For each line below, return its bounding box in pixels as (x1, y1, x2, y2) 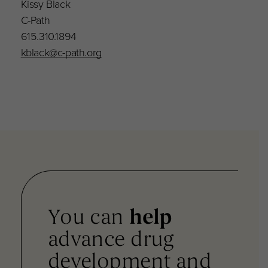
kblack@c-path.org (20, 44, 102, 61)
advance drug (47, 230, 174, 252)
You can (47, 208, 130, 230)
